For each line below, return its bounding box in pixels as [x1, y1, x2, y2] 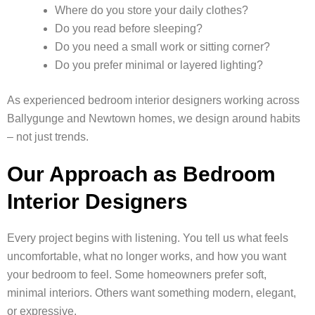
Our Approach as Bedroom [7, 162, 276, 186]
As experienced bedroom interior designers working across [7, 94, 300, 107]
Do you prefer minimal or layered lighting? [55, 59, 263, 72]
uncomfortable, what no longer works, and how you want [7, 250, 286, 263]
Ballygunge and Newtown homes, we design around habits [7, 112, 300, 125]
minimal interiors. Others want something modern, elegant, [7, 287, 296, 300]
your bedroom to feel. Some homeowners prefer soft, [7, 269, 266, 281]
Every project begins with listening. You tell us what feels [7, 232, 288, 245]
